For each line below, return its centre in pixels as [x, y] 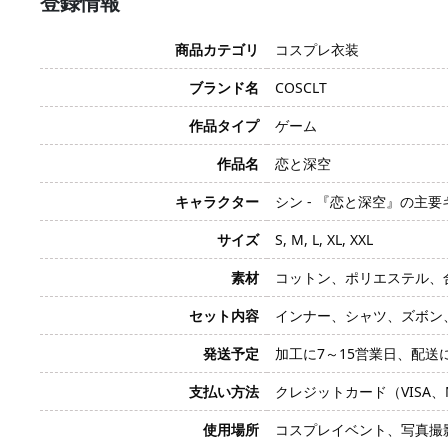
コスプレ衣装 [317, 49]
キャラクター [217, 201]
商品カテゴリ [217, 49]
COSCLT [301, 87]
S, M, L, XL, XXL [324, 239]
